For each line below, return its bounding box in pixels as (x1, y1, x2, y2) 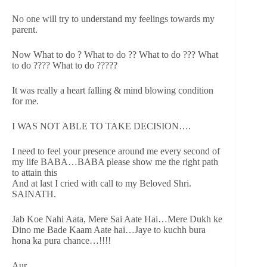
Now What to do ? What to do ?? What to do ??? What (12, 49, 218, 60)
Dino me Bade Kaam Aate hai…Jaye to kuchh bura (12, 225, 206, 235)
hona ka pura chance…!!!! (12, 235, 111, 246)
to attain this (12, 167, 57, 178)
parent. (12, 24, 38, 35)
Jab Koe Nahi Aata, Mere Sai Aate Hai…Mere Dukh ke (12, 214, 222, 225)
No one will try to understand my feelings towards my (12, 14, 215, 24)
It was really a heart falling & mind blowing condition (12, 85, 213, 96)
